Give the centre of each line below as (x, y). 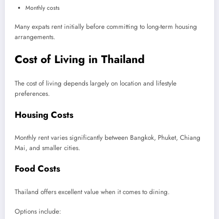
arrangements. (35, 37)
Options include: (38, 211)
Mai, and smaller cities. (47, 148)
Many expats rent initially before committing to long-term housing (106, 26)
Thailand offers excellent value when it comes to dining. (92, 192)
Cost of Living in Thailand (80, 59)
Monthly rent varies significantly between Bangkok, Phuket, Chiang (108, 138)
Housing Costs (44, 115)
